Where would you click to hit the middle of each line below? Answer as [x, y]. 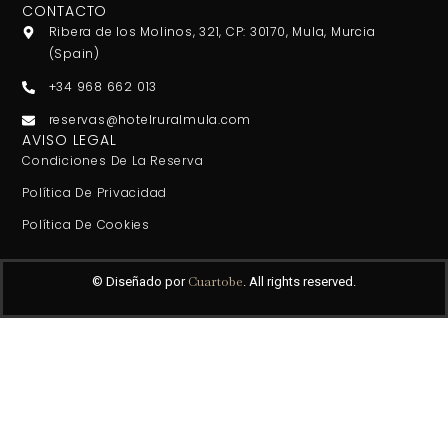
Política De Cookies [86, 225]
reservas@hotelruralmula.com [150, 120]
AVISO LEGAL [69, 140]
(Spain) [74, 54]
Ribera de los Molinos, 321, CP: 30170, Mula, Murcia [212, 32]
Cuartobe [215, 281]
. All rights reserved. [299, 281]
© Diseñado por [140, 281]
